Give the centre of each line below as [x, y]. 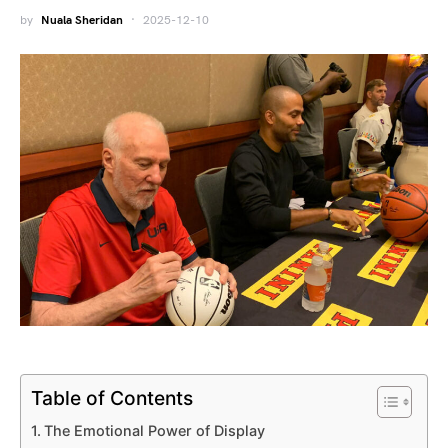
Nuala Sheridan [82, 20]
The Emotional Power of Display [154, 430]
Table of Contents [112, 398]
